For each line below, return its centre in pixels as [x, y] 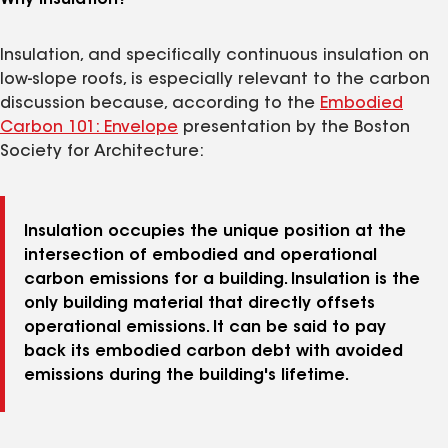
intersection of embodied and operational [200, 256]
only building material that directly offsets [199, 304]
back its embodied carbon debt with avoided [213, 352]
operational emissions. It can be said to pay [205, 328]
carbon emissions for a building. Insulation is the [222, 280]
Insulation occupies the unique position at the [215, 232]
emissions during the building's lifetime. [186, 376]
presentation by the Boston [294, 128]
